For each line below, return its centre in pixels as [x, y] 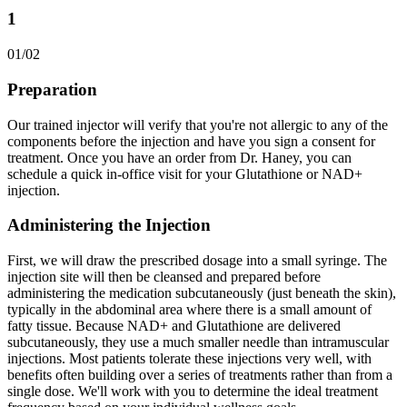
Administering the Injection [109, 225]
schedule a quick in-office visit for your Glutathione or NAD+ [185, 174]
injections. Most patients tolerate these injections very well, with [189, 358]
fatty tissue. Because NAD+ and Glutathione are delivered [174, 326]
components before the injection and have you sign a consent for [191, 141]
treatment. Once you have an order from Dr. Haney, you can [179, 157]
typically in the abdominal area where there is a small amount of [189, 309]
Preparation [52, 89]
